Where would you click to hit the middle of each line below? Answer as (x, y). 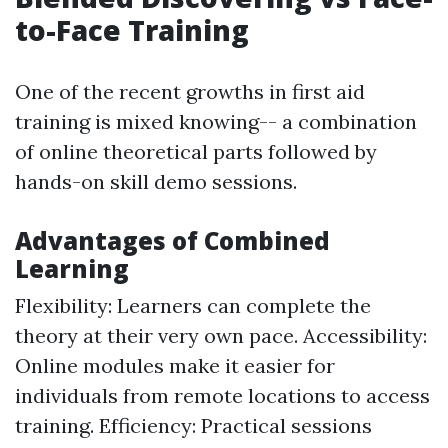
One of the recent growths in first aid (190, 91)
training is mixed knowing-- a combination (216, 121)
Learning (72, 268)
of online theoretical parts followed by (196, 151)
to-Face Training (132, 30)
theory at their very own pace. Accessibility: (221, 335)
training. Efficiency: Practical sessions (193, 425)
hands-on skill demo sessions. (156, 181)
